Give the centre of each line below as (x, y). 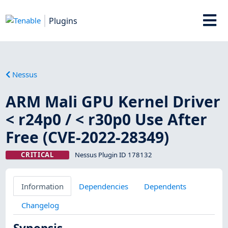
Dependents (165, 186)
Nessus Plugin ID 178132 (113, 154)
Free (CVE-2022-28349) (88, 137)
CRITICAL (37, 154)
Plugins (63, 21)
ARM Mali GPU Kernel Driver (113, 101)
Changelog (40, 205)
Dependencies (104, 186)
